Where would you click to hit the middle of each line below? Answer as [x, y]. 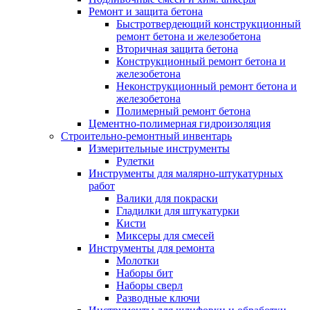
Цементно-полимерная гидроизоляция [180, 124]
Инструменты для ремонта [152, 248]
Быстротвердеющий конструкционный [209, 24]
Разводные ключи [158, 298]
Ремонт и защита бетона [146, 12]
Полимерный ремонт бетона [183, 111]
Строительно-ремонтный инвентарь [146, 136]
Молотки [138, 261]
